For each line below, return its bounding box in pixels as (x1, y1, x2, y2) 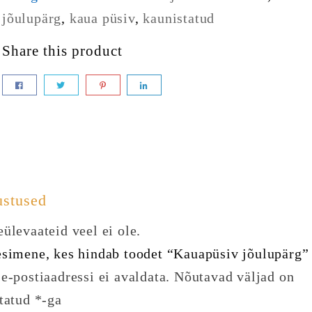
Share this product (1, 42, 123, 59)
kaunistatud (143, 10, 215, 26)
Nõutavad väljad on (173, 269, 295, 285)
